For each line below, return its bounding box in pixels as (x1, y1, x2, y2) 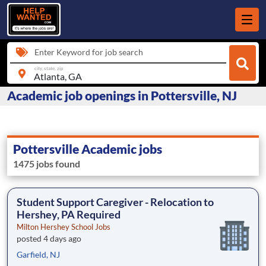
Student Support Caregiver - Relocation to (17, 195, 214, 209)
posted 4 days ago (17, 233, 81, 244)
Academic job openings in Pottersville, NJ (7, 88, 237, 103)
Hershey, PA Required (17, 208, 121, 221)
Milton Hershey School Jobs (17, 222, 110, 232)
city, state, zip (34, 65, 64, 71)
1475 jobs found (13, 158, 80, 170)
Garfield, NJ (17, 249, 60, 260)
